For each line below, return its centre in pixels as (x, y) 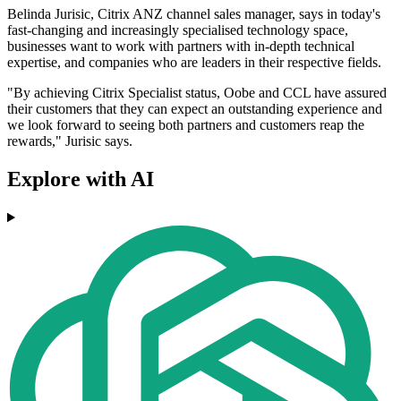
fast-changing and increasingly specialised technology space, (178, 30)
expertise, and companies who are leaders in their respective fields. (194, 63)
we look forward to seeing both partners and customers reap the (186, 125)
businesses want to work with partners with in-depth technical (181, 47)
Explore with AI (81, 179)
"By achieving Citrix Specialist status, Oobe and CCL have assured (197, 93)
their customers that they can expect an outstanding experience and (195, 109)
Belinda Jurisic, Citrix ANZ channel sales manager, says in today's (194, 14)
